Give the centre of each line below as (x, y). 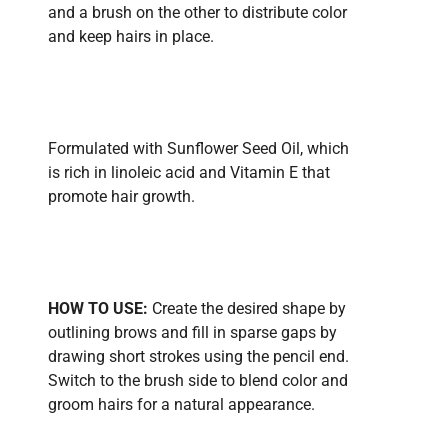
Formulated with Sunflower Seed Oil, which (198, 148)
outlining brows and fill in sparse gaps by (192, 332)
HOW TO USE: (100, 308)
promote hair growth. (123, 196)
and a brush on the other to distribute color (197, 12)
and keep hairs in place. (131, 36)
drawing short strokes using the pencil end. (198, 356)
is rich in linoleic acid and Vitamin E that (189, 172)
